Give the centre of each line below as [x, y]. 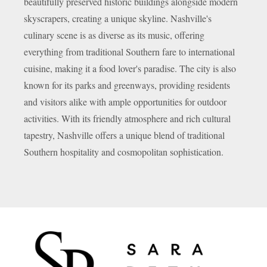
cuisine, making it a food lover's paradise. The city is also [130, 68]
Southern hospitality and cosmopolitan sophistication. [124, 152]
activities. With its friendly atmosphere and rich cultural [127, 118]
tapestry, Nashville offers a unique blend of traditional [124, 135]
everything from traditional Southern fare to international [129, 52]
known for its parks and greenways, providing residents [127, 85]
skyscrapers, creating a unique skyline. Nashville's [118, 18]
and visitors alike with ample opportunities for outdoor [125, 102]
